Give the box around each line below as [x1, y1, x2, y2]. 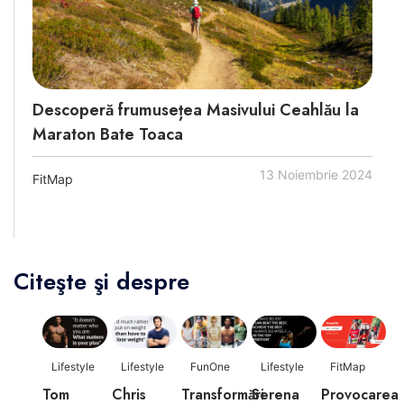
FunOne [190, 360, 231, 374]
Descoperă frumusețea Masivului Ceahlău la [32, 98, 359, 123]
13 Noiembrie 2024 [260, 167, 372, 183]
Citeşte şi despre [14, 265, 189, 298]
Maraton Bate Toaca [32, 123, 183, 147]
